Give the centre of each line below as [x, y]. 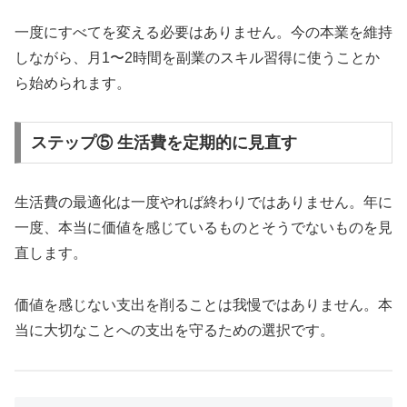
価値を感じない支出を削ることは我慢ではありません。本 [203, 304]
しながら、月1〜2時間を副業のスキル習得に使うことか [197, 57]
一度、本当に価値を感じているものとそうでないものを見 [203, 228]
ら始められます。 [73, 83]
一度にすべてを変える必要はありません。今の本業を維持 [203, 32]
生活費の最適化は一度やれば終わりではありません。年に [203, 203]
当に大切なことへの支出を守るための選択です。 [174, 330]
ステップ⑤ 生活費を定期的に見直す [164, 143]
